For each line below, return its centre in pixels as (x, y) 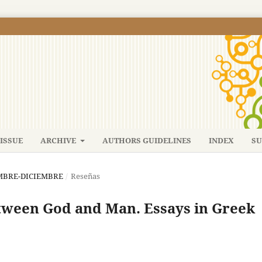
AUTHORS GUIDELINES (146, 140)
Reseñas (85, 176)
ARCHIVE (59, 140)
